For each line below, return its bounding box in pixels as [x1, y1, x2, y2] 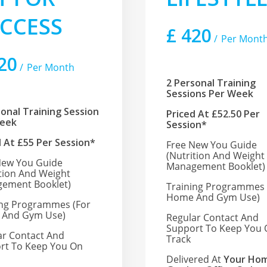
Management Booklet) [166, 160, 266, 173]
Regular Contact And [166, 211, 259, 225]
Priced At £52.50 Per [166, 107, 260, 121]
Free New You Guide [166, 138, 257, 152]
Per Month [27, 61, 75, 74]
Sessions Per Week [166, 87, 254, 101]
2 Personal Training [166, 76, 256, 90]
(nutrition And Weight [166, 149, 265, 163]
